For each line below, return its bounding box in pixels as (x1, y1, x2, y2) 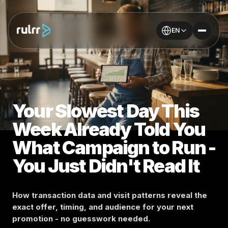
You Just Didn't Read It (12, 155, 200, 177)
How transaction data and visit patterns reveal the (12, 190, 207, 200)
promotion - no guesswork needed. (12, 214, 150, 223)
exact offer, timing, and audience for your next (12, 202, 193, 212)
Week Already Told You (12, 118, 206, 140)
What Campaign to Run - (12, 136, 216, 159)
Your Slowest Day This (12, 100, 199, 122)
